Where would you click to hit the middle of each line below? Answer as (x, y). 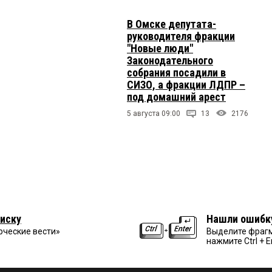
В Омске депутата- (172, 24)
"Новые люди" (160, 48)
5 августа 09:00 (154, 113)
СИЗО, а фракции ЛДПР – (186, 84)
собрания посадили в (176, 72)
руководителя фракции (181, 36)
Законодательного (170, 60)
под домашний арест (176, 97)
